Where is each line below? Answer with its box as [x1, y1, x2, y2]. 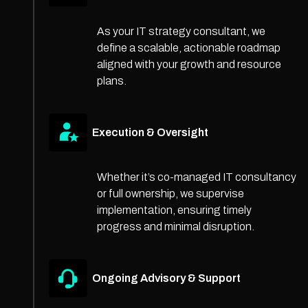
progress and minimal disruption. [96, 220, 254, 232]
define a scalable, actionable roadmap [96, 41, 280, 54]
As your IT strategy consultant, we [96, 25, 265, 37]
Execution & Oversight [92, 126, 208, 139]
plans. [96, 74, 126, 87]
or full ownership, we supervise [96, 187, 244, 199]
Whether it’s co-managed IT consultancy [96, 170, 296, 183]
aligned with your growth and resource [96, 58, 281, 70]
